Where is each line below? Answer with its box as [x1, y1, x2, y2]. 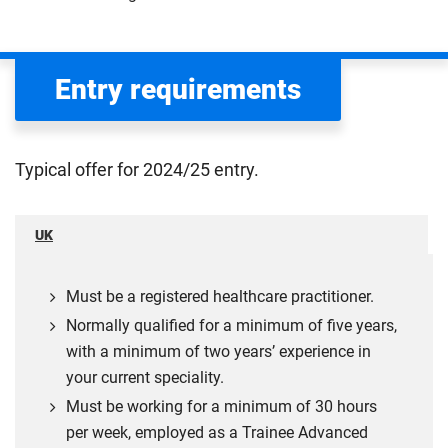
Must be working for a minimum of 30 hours [66, 396, 377, 416]
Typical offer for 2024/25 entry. [15, 159, 259, 180]
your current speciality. [66, 367, 224, 387]
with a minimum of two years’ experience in [66, 341, 371, 361]
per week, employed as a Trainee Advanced [66, 422, 368, 442]
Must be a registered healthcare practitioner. [66, 286, 374, 306]
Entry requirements [55, 72, 301, 106]
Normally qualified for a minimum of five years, [66, 315, 397, 335]
